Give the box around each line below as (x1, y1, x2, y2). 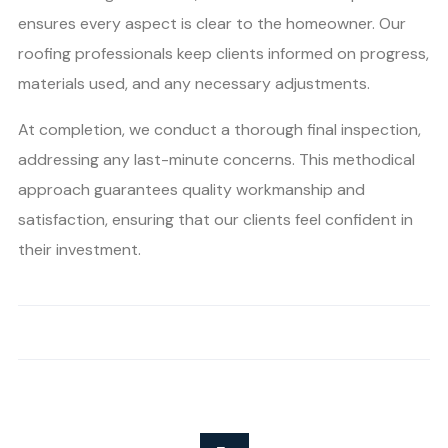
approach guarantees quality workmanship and (18, 179, 365, 201)
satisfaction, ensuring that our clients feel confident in (18, 209, 413, 231)
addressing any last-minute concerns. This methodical (18, 149, 415, 171)
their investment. (18, 239, 141, 261)
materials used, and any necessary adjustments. (18, 73, 370, 95)
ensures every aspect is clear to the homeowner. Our (18, 13, 406, 35)
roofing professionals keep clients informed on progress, (18, 43, 429, 65)
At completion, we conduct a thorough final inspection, (18, 119, 421, 141)
